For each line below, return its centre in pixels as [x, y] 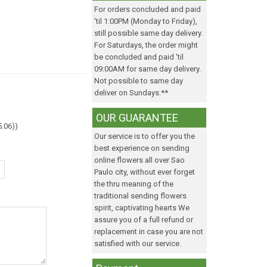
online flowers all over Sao [139, 160]
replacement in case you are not [149, 232]
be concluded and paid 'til [139, 57]
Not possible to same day [139, 81]
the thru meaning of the [134, 184]
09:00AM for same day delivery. [148, 69]
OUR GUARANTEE [137, 118]
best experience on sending [142, 148]
